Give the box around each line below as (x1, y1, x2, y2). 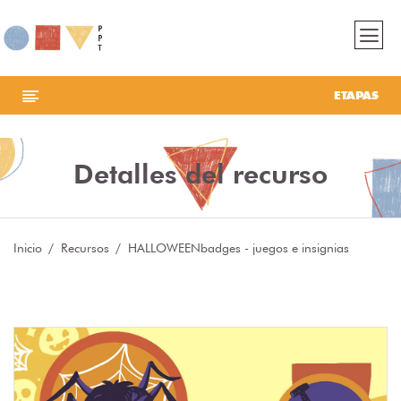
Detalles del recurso (73, 158, 328, 191)
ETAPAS (334, 88, 379, 103)
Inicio (13, 241, 42, 256)
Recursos (61, 241, 109, 256)
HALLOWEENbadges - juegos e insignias (128, 241, 349, 256)
